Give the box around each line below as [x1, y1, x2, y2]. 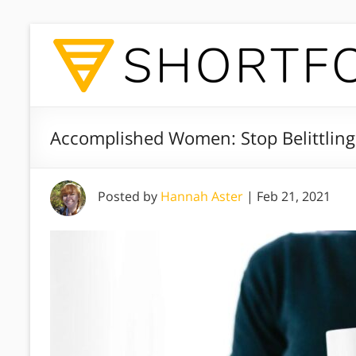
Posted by [98, 188, 161, 205]
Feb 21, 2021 [257, 188, 331, 205]
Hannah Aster [161, 188, 243, 205]
